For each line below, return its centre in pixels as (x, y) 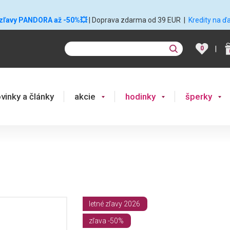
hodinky (140, 96)
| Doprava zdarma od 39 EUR (135, 20)
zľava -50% (106, 221)
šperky (199, 96)
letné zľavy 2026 (114, 204)
